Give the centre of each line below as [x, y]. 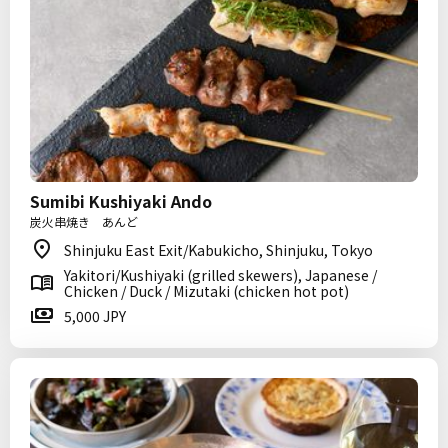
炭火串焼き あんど [84, 221]
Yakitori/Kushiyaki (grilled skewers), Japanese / [220, 275]
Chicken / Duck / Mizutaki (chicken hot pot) [206, 291]
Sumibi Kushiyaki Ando [121, 201]
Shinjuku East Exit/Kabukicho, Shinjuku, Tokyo [218, 250]
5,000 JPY [95, 316]
